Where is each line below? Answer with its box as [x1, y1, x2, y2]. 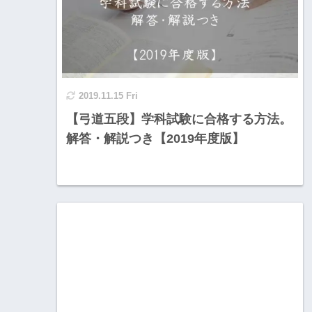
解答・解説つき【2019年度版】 [66, 132, 244, 146]
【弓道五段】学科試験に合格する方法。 [66, 112, 292, 127]
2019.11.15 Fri [79, 91, 138, 102]
